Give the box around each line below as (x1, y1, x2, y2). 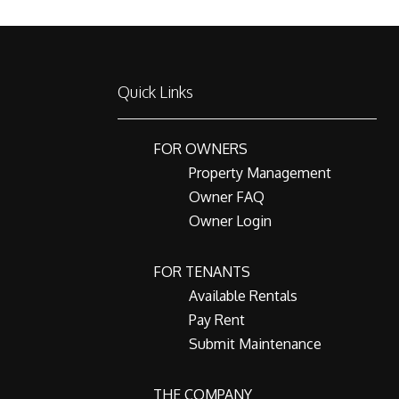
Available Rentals (189, 287, 297, 305)
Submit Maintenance (189, 335, 322, 353)
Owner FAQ (189, 188, 265, 206)
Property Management (189, 164, 331, 182)
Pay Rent (189, 311, 245, 329)
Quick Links (118, 82, 193, 102)
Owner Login (189, 212, 272, 230)
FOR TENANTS (153, 263, 250, 281)
